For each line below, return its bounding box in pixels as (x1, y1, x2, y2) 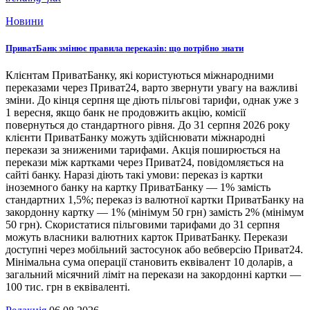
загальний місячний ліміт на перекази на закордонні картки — (6, 268, 301, 281)
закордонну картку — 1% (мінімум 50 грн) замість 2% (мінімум (6, 206, 304, 219)
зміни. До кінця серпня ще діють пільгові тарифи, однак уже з (6, 94, 298, 107)
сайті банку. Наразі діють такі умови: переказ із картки (6, 169, 263, 181)
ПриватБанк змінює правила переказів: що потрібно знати (6, 42, 244, 53)
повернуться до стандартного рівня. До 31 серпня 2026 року (6, 119, 290, 131)
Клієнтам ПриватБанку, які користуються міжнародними (6, 69, 274, 82)
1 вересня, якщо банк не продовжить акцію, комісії (6, 107, 246, 119)
